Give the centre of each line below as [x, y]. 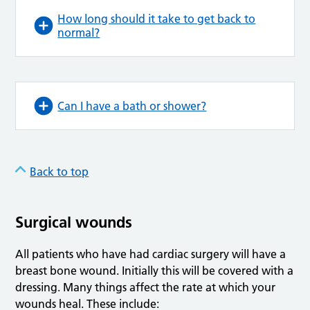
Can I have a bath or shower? [132, 106]
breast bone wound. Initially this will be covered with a [155, 271]
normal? [79, 33]
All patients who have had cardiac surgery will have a [151, 254]
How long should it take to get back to [157, 19]
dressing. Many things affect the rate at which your [146, 288]
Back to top [60, 172]
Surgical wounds [74, 222]
